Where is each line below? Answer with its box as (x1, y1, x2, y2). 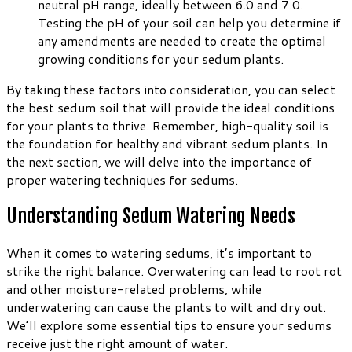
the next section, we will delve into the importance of (6, 152, 312, 171)
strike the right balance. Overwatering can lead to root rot (6, 261, 342, 280)
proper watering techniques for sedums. (6, 170, 238, 189)
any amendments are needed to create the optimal (38, 31, 326, 50)
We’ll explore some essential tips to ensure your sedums (6, 315, 332, 334)
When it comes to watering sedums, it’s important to (6, 243, 312, 262)
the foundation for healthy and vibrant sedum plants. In (6, 134, 328, 153)
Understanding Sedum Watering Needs (6, 204, 295, 229)
